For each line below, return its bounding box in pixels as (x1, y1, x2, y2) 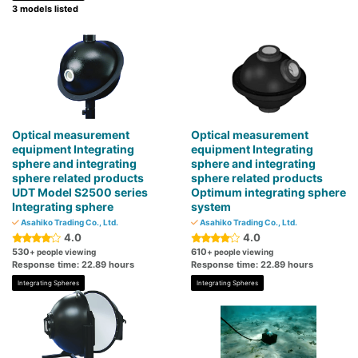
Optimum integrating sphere (191, 185, 346, 200)
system (191, 200, 231, 214)
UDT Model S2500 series (12, 185, 148, 200)
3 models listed (12, 3, 78, 15)
